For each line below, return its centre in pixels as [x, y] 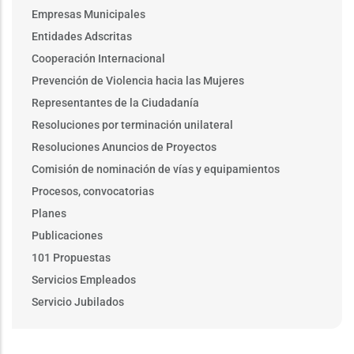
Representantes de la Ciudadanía [115, 102]
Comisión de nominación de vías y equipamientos [156, 169]
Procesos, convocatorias [93, 191]
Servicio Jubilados [78, 301]
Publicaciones [67, 235]
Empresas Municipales [88, 14]
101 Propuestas [71, 257]
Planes [49, 213]
